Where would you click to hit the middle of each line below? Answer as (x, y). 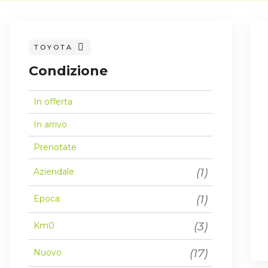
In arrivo (50, 124)
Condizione (68, 71)
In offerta (53, 101)
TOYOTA (54, 47)
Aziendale (54, 172)
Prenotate (55, 147)
